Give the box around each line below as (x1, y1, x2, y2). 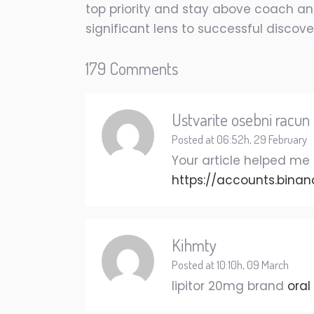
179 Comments (86, 57, 178, 79)
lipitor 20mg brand (172, 278, 287, 294)
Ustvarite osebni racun (172, 109, 310, 130)
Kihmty (172, 234, 217, 256)
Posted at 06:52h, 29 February (172, 132, 307, 146)
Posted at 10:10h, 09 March (172, 257, 289, 272)
